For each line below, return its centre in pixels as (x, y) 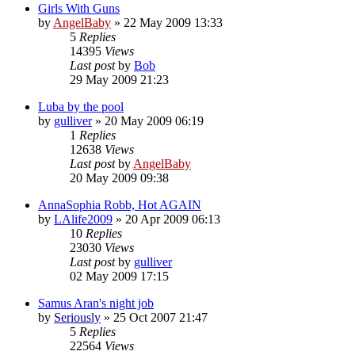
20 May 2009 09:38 (119, 177)
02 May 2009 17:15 (119, 276)
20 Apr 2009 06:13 (173, 219)
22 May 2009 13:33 (173, 22)
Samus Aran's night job (96, 303)
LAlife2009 (83, 219)
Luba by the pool (81, 106)
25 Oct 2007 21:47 (160, 317)
